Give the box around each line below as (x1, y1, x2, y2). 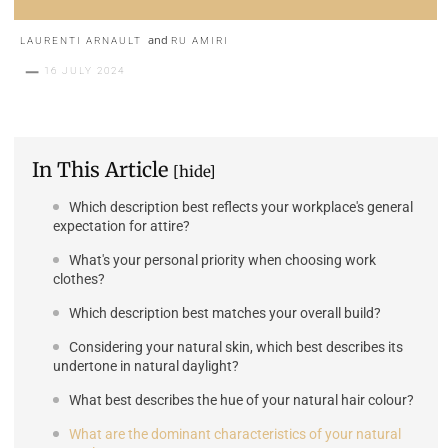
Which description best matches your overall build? (69, 304, 381, 321)
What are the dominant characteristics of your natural (69, 425, 401, 442)
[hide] (173, 161, 215, 181)
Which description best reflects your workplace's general (69, 198, 413, 215)
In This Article (32, 156, 173, 182)
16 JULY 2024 (44, 65, 125, 77)
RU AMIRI (171, 35, 229, 47)
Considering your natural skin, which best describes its (69, 338, 403, 355)
